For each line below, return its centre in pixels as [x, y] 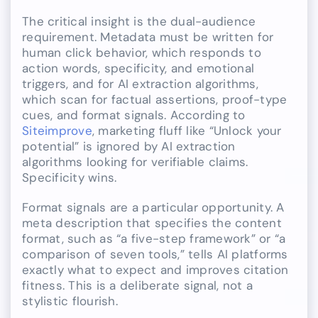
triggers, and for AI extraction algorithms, [140, 84]
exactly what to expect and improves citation [155, 270]
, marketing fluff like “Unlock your [187, 131]
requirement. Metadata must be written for [148, 37]
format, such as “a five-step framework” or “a [154, 239]
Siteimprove [57, 131]
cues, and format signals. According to [134, 115]
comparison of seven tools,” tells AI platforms [155, 254]
